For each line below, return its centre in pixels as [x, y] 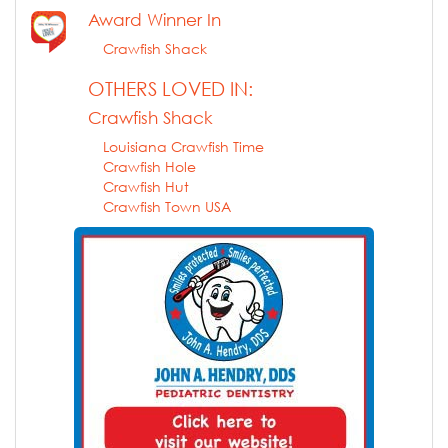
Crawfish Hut [146, 186]
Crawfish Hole [149, 166]
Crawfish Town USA [167, 206]
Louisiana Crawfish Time [183, 146]
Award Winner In [154, 19]
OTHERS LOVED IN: [170, 88]
